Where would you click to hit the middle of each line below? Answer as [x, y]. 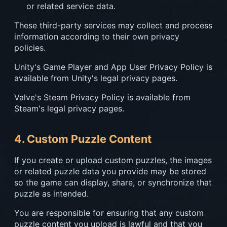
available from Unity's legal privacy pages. [96, 78]
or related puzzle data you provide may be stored [110, 171]
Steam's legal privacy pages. [69, 108]
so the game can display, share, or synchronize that [113, 182]
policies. [30, 48]
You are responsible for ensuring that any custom [109, 213]
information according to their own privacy [97, 36]
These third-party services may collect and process [113, 25]
